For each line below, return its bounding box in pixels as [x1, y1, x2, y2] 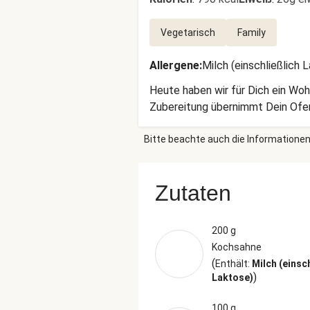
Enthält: [215, 258, 252, 269]
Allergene [149, 59, 199, 72]
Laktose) [212, 272, 253, 283]
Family [237, 27, 266, 38]
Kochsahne [212, 241, 262, 253]
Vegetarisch [161, 27, 215, 38]
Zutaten [155, 181, 231, 206]
